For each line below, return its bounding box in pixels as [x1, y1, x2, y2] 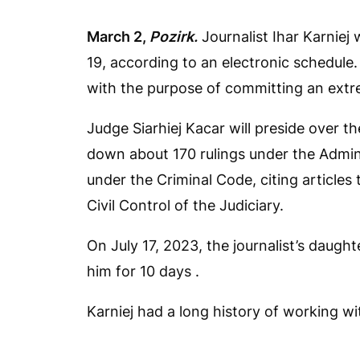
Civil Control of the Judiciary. [87, 197, 284, 214]
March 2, [87, 28, 149, 45]
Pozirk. [149, 28, 198, 45]
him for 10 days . [87, 263, 199, 280]
